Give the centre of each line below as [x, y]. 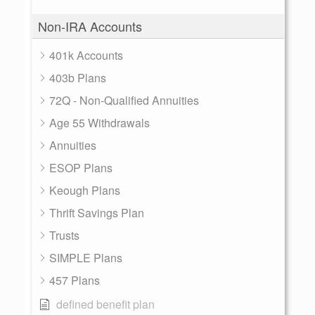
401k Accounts [86, 55]
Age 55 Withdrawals [99, 123]
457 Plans [75, 280]
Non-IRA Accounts [90, 26]
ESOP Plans [81, 168]
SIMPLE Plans [86, 258]
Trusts [64, 235]
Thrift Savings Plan [97, 213]
